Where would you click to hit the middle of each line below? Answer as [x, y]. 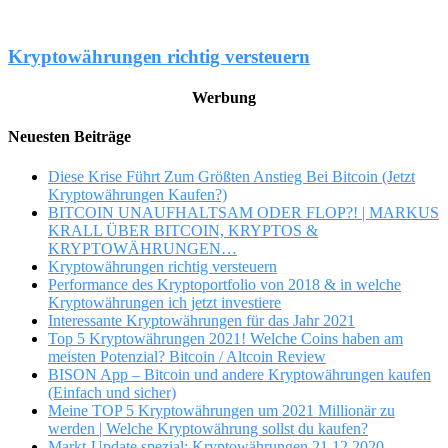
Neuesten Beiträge [69, 137]
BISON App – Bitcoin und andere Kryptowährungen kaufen [239, 374]
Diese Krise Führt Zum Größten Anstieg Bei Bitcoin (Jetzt [231, 176]
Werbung [224, 98]
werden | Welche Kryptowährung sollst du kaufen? [208, 428]
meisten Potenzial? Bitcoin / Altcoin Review [187, 356]
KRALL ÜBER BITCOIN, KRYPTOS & [183, 230]
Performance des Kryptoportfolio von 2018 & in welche [224, 284]
